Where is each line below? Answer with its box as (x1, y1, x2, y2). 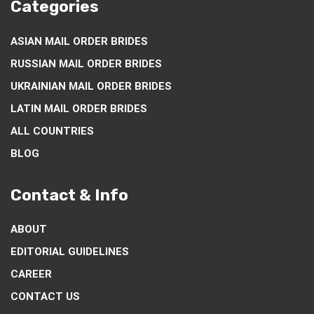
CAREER (11, 268, 52, 281)
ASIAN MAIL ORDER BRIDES (11, 34, 148, 48)
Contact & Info (11, 185, 128, 205)
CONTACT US (11, 290, 80, 303)
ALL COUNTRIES (11, 124, 94, 137)
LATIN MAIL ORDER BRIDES (11, 102, 147, 115)
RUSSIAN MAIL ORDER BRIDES (11, 57, 162, 70)
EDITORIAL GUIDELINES (11, 245, 129, 259)
